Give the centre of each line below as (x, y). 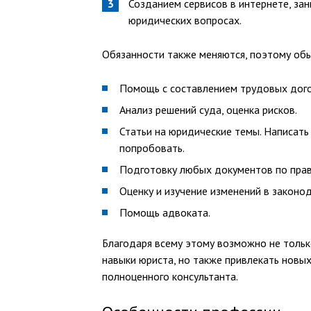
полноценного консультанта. (170, 276)
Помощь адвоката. (165, 212)
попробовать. (152, 148)
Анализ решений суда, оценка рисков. (208, 110)
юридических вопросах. (185, 20)
